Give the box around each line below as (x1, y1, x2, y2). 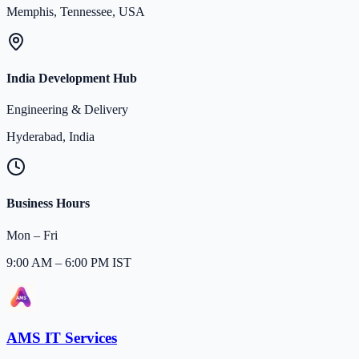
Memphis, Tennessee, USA (6, 4, 145, 18)
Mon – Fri (6, 228, 58, 242)
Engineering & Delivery (6, 103, 128, 117)
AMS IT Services (6, 329, 117, 347)
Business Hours (6, 196, 90, 211)
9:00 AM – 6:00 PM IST (6, 255, 131, 269)
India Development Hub (6, 71, 137, 85)
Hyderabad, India (6, 130, 95, 144)
